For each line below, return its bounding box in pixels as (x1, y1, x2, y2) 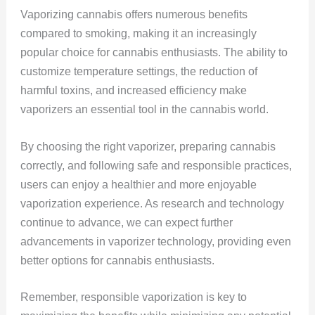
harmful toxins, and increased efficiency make (20, 84, 247, 97)
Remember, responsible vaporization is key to (20, 291, 247, 304)
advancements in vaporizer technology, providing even (20, 235, 291, 247)
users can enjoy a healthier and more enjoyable (20, 178, 257, 191)
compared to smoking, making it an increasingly (20, 27, 257, 40)
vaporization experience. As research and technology (20, 197, 284, 210)
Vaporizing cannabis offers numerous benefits (20, 8, 247, 21)
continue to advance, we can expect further (20, 216, 233, 229)
